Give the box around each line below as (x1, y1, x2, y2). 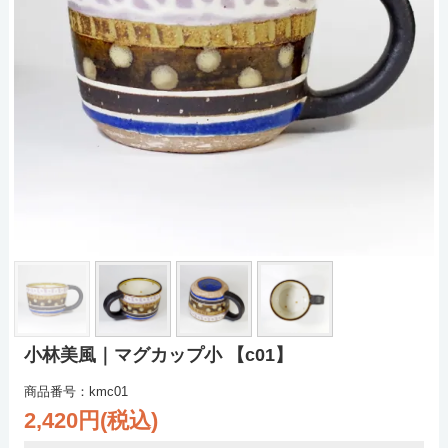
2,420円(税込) (23, 408, 158, 434)
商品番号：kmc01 (23, 384, 128, 400)
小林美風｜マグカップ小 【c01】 (23, 345, 293, 366)
